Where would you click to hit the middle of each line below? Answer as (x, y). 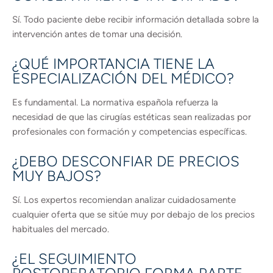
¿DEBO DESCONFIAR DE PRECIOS (126, 161)
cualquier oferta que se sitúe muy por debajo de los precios (133, 214)
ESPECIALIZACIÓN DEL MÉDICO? (123, 78)
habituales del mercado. (61, 229)
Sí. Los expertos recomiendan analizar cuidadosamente (124, 200)
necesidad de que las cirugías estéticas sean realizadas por (132, 117)
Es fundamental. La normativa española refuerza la (115, 102)
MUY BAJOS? (57, 176)
